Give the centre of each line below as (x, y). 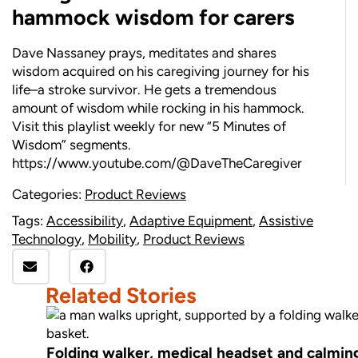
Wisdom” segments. (72, 145)
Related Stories (121, 295)
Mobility (112, 239)
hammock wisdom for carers (153, 18)
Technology (47, 239)
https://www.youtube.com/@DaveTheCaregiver (157, 163)
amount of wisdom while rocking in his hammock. (158, 108)
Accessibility (85, 220)
